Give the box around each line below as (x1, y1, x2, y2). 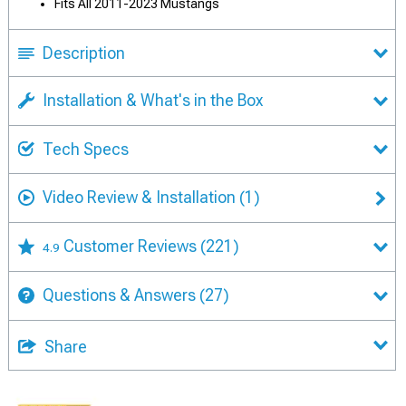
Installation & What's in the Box (43, 91, 263, 110)
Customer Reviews (63, 237, 200, 256)
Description (43, 43, 125, 63)
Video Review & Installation (39, 188, 239, 208)
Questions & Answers (39, 285, 199, 305)
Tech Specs (43, 139, 129, 159)
